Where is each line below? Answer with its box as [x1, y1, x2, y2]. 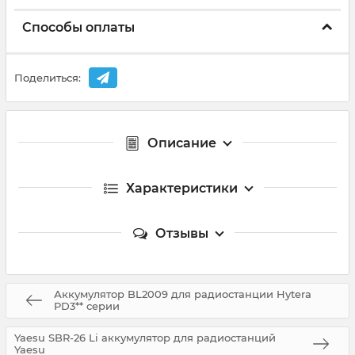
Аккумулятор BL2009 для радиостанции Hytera [54, 288, 311, 301]
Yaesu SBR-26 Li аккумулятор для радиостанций [14, 331, 276, 345]
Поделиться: [14, 71, 81, 85]
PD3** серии [54, 300, 120, 313]
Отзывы [155, 225, 208, 241]
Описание [147, 135, 216, 151]
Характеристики [125, 180, 238, 196]
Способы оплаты [22, 20, 135, 35]
